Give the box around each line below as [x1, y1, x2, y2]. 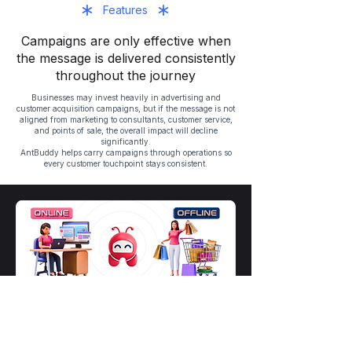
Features [103, 3, 148, 16]
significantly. [101, 137, 151, 146]
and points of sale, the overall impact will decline [34, 126, 218, 135]
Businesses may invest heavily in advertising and [31, 93, 221, 102]
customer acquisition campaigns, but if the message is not [16, 104, 235, 113]
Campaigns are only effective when [20, 33, 231, 49]
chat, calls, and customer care [50, 312, 187, 324]
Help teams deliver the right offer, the [49, 333, 222, 345]
